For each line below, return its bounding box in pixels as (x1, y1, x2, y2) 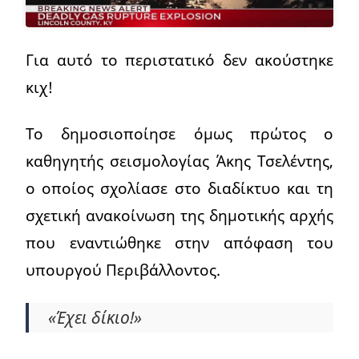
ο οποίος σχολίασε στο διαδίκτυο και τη (26, 177, 333, 200)
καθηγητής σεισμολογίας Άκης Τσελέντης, (26, 150, 333, 172)
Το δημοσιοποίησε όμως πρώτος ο (26, 123, 333, 145)
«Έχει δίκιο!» (48, 306, 142, 329)
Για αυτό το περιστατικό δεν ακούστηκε (26, 49, 333, 71)
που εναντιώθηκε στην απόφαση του (26, 232, 333, 254)
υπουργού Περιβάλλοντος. (26, 259, 220, 281)
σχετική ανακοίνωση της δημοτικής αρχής (26, 204, 333, 227)
